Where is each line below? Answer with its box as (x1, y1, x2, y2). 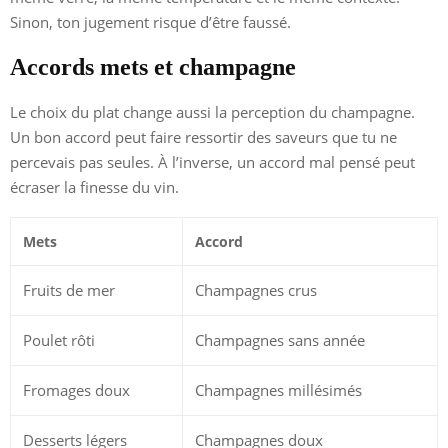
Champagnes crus (195, 280, 317, 301)
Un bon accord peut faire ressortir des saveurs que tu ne (10, 127, 397, 148)
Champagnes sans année (195, 330, 365, 351)
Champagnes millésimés (195, 380, 362, 401)
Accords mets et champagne (10, 54, 296, 81)
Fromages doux (23, 380, 130, 401)
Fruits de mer (23, 280, 115, 301)
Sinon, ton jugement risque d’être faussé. (10, 12, 291, 33)
